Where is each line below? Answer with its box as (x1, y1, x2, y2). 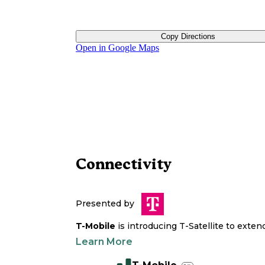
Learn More (76, 236, 132, 248)
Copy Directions (160, 32, 215, 41)
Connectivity (76, 155, 172, 173)
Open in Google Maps (76, 43, 159, 53)
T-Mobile (76, 221, 115, 232)
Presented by (76, 198, 134, 209)
